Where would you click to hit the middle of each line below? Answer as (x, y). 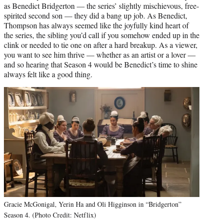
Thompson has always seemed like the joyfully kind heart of (96, 25)
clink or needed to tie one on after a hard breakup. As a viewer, (101, 44)
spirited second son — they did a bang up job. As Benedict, (96, 15)
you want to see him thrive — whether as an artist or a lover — (100, 54)
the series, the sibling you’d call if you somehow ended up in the (102, 35)
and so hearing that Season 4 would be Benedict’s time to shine (101, 64)
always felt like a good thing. (48, 74)
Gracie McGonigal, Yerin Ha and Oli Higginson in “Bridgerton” (93, 204)
